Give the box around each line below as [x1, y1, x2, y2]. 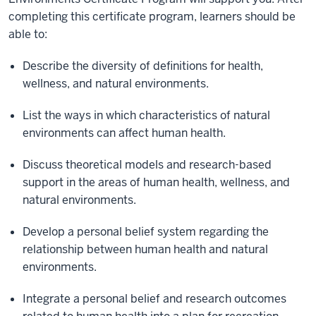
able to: [8, 26, 47, 42]
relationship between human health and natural [23, 241, 268, 257]
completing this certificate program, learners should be [8, 8, 296, 24]
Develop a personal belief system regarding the [23, 224, 269, 239]
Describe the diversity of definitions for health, [23, 58, 263, 73]
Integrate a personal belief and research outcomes [23, 291, 286, 306]
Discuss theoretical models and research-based [23, 157, 272, 172]
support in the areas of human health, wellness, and [23, 174, 290, 190]
